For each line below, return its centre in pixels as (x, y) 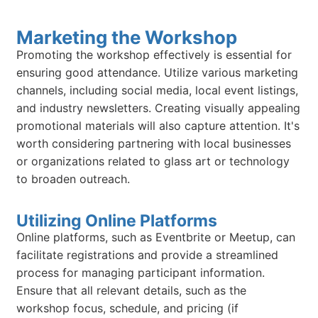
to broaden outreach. (73, 179)
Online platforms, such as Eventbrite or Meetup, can (156, 237)
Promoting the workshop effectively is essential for (154, 55)
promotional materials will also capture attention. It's (158, 126)
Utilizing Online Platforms (117, 220)
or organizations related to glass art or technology (153, 161)
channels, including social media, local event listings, (158, 91)
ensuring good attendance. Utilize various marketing (158, 73)
